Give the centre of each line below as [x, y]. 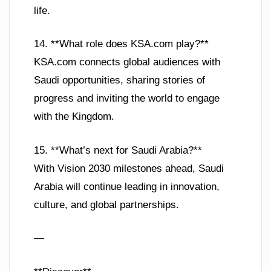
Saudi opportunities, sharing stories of [119, 80]
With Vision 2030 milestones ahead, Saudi [129, 168]
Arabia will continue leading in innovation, [127, 186]
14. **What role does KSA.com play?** [121, 44]
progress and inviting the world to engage [127, 99]
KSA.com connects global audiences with [127, 62]
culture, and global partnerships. [106, 204]
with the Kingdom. [74, 117]
